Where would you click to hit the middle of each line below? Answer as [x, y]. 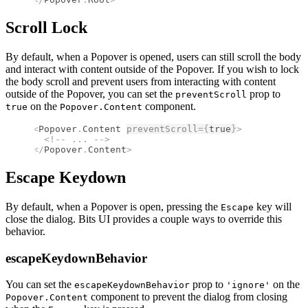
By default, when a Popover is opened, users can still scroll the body [153, 57]
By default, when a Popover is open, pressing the [113, 207]
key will [273, 207]
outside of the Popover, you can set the [90, 94]
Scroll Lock [46, 28]
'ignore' [248, 285]
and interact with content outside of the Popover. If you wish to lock [152, 69]
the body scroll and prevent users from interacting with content [141, 82]
